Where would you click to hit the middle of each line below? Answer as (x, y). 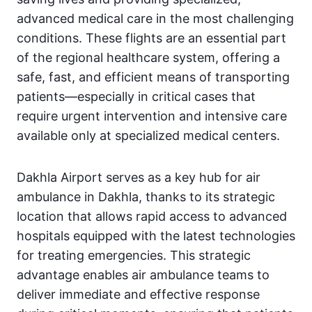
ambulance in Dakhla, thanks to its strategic (146, 197)
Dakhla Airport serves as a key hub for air (139, 178)
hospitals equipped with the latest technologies (156, 236)
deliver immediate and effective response (138, 295)
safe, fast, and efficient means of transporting (153, 77)
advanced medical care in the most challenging (155, 19)
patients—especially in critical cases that (136, 97)
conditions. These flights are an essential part (151, 38)
